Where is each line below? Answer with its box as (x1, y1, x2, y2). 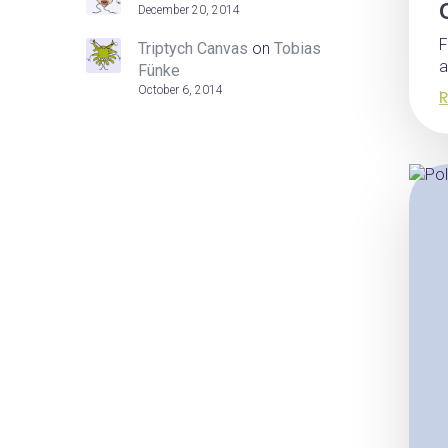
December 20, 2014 (138, 3, 240, 17)
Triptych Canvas (138, 39, 248, 58)
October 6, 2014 (138, 83, 223, 97)
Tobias (274, 39, 321, 58)
